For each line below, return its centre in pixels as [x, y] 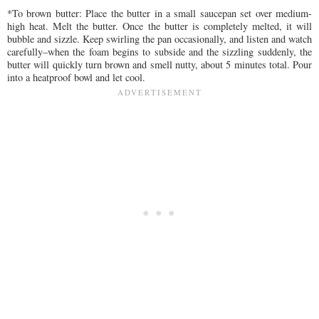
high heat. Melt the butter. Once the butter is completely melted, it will [159, 26]
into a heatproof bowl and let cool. [76, 77]
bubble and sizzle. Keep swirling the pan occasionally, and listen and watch [159, 38]
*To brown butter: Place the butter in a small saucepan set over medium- [159, 13]
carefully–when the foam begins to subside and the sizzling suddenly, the [159, 51]
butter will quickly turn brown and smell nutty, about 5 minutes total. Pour [159, 64]
